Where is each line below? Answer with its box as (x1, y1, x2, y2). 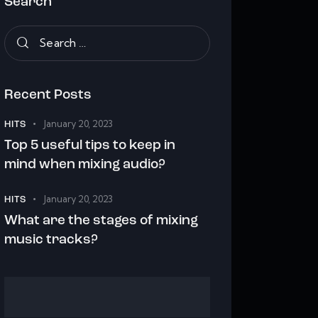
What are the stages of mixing (4, 214, 199, 228)
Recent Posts (4, 89, 92, 103)
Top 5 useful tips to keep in (4, 139, 176, 153)
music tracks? (4, 233, 99, 247)
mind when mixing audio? (4, 158, 166, 172)
